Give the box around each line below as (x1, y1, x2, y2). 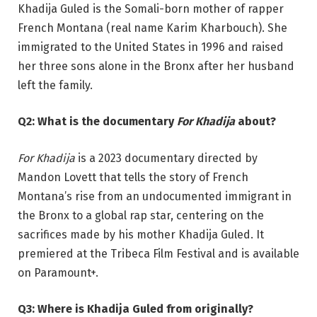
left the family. (18, 78, 93, 92)
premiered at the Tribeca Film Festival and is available (18, 246, 299, 260)
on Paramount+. (18, 265, 98, 279)
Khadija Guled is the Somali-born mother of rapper (18, 1, 284, 16)
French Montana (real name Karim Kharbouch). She (18, 21, 287, 35)
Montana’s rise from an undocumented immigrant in (18, 189, 292, 203)
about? (235, 115, 276, 129)
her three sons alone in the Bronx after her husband (18, 59, 294, 73)
